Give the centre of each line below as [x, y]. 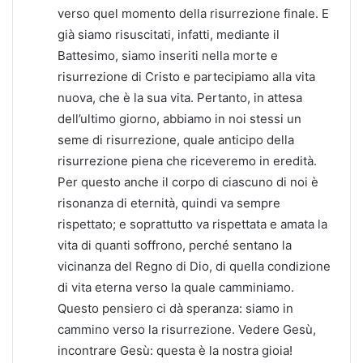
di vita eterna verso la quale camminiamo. [176, 287]
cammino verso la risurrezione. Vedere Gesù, [187, 329]
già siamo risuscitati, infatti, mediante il [169, 34]
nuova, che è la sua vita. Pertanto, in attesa [180, 97]
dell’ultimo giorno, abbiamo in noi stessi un [179, 118]
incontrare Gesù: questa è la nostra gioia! [175, 350]
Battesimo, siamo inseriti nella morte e [168, 55]
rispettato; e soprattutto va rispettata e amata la [192, 224]
